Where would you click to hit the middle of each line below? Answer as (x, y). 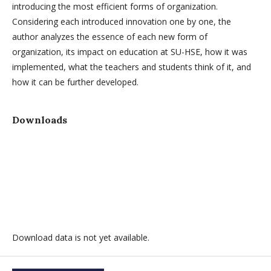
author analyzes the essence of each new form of (110, 36)
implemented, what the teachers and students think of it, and (132, 67)
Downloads (40, 119)
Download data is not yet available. (81, 237)
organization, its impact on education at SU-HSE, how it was (130, 51)
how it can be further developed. (75, 82)
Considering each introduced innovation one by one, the (122, 21)
